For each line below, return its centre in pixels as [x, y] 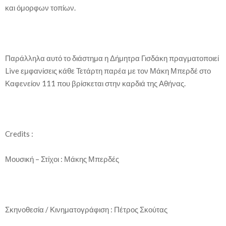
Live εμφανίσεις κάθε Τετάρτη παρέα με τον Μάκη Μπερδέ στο [108, 70]
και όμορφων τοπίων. [40, 7]
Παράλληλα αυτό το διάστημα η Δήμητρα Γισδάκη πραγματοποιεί [112, 58]
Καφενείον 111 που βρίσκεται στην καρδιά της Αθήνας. [95, 83]
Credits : [19, 133]
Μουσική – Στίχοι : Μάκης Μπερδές [62, 159]
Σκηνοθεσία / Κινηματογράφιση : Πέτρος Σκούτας [86, 209]
